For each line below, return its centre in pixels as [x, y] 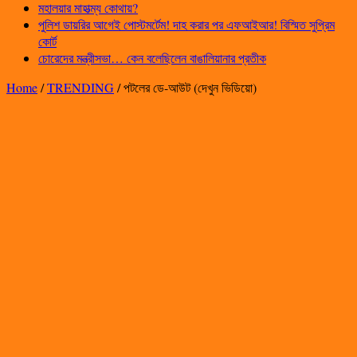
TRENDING [80, 87]
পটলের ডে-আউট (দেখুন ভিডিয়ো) [190, 87]
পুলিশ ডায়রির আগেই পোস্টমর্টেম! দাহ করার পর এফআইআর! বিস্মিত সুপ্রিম [186, 24]
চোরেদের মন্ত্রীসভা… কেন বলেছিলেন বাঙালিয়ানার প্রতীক [152, 57]
